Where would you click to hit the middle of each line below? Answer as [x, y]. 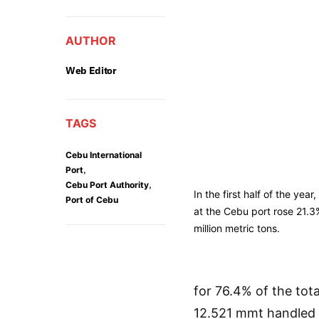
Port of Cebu [92, 200]
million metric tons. [237, 229]
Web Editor [91, 71]
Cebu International [104, 155]
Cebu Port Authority [107, 185]
